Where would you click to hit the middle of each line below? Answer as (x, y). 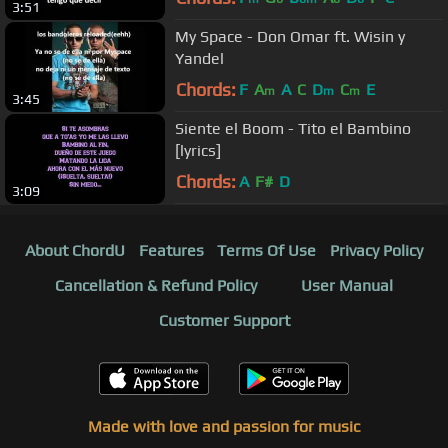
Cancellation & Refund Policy (156, 285)
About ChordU (74, 250)
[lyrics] (198, 151)
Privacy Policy (377, 250)
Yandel (199, 59)
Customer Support (224, 320)
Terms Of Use (267, 250)
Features (171, 250)
